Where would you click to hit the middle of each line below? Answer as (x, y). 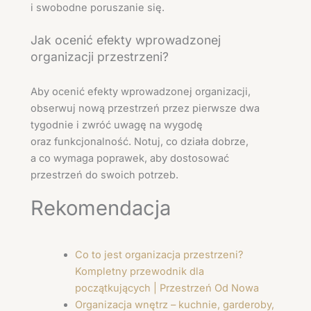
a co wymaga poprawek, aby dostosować (130, 159)
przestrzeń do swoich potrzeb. (104, 175)
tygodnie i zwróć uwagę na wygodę (117, 125)
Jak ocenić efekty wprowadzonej (126, 40)
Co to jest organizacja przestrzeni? (159, 255)
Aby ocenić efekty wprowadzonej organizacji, (141, 92)
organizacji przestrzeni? (100, 56)
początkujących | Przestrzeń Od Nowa (167, 288)
